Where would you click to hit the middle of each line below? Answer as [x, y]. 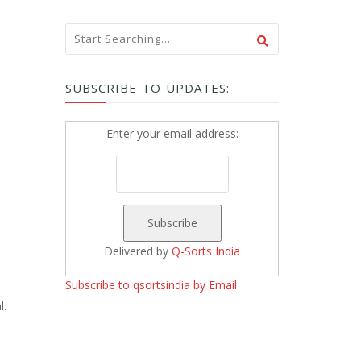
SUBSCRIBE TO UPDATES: [147, 87]
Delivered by [138, 251]
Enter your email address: [172, 133]
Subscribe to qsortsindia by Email [151, 284]
